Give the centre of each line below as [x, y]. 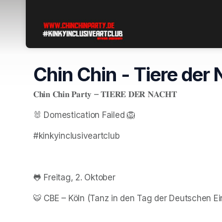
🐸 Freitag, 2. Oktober [74, 177]
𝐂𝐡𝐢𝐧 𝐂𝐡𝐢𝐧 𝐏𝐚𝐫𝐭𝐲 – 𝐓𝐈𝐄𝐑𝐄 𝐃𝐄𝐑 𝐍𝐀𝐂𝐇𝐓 [105, 94]
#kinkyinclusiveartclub [77, 136]
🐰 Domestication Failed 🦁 [84, 115]
